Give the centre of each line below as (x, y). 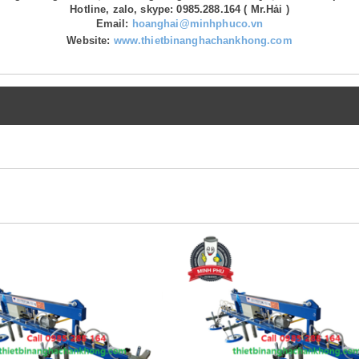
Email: (112, 23)
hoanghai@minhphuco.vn (198, 23)
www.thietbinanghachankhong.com (203, 40)
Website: (89, 40)
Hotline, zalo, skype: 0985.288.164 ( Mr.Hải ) (179, 9)
